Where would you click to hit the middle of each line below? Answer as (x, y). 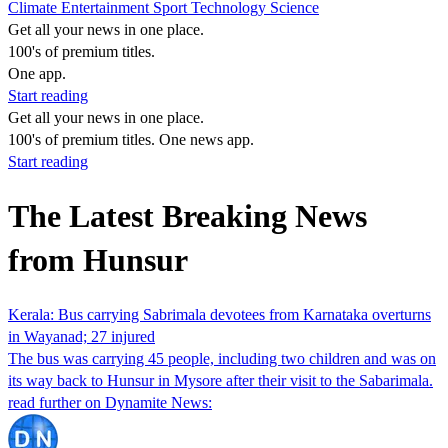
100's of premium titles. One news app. (131, 139)
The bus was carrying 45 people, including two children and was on (222, 358)
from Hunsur (98, 260)
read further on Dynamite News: (110, 402)
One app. (37, 73)
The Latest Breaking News (187, 216)
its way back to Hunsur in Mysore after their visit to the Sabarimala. (220, 380)
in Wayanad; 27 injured (81, 336)
